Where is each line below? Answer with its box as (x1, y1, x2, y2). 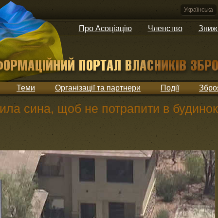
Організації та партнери (55, 84, 141, 92)
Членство (147, 24, 182, 33)
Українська (184, 6, 213, 13)
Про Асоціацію (78, 24, 132, 33)
